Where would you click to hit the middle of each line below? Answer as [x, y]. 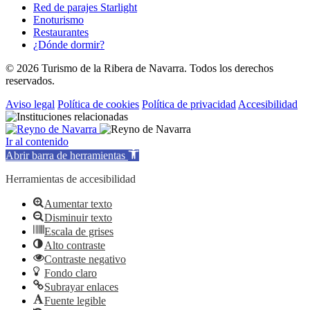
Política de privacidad [189, 104]
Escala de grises [79, 231]
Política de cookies [98, 104]
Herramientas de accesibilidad [71, 179]
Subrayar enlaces [81, 286]
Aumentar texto [78, 203]
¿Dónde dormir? [69, 44]
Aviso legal [30, 104]
